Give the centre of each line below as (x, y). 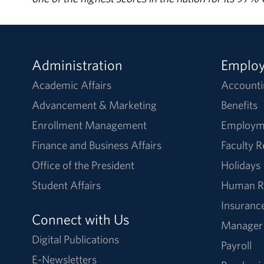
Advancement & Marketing (94, 105)
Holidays (240, 165)
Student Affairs (66, 185)
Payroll (236, 245)
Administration (77, 65)
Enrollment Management (89, 125)
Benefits (239, 105)
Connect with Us (80, 219)
